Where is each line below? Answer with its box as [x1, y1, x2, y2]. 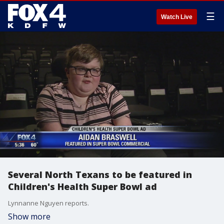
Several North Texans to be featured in [8, 168, 192, 180]
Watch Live [161, 13, 192, 20]
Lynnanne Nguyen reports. [8, 198, 89, 207]
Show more [8, 211, 50, 222]
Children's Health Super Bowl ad [8, 180, 157, 192]
